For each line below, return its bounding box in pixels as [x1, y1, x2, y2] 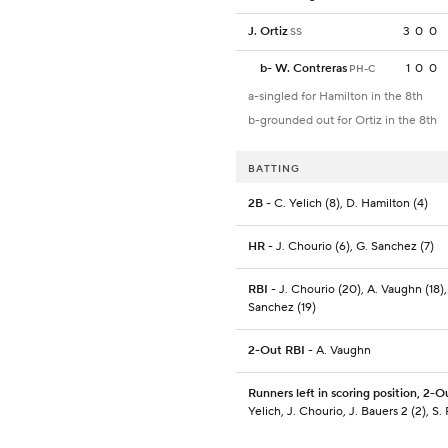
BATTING [248, 162, 300, 176]
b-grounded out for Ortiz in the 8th [248, 113, 437, 129]
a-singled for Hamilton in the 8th [248, 89, 423, 105]
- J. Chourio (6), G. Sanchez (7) [265, 239, 434, 255]
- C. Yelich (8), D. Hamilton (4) [263, 196, 428, 212]
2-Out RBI [248, 343, 305, 359]
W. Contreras [275, 61, 347, 77]
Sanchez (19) [248, 300, 316, 316]
